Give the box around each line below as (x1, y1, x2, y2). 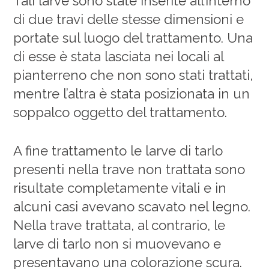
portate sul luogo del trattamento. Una (13, 29, 253, 46)
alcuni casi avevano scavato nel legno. (13, 199, 251, 215)
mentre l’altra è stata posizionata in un (13, 85, 250, 101)
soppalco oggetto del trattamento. (13, 104, 228, 120)
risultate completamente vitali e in (13, 180, 227, 196)
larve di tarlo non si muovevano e (13, 236, 222, 252)
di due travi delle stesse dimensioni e (13, 11, 244, 27)
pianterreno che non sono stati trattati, (13, 67, 253, 83)
